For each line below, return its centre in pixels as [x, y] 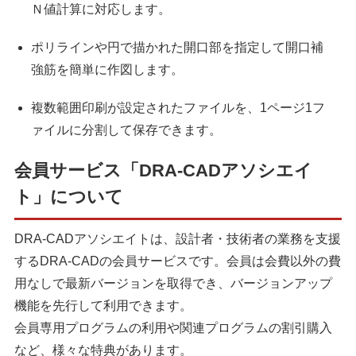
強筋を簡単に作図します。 [107, 70]
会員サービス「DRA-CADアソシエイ [163, 171]
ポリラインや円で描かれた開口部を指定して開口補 [177, 48]
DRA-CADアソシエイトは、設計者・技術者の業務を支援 [177, 239]
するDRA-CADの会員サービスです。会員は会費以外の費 [177, 261]
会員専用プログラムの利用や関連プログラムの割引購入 [173, 328]
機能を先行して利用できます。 [103, 306]
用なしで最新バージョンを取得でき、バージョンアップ [173, 284]
